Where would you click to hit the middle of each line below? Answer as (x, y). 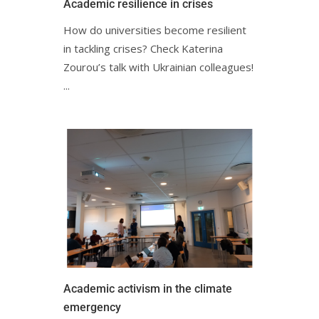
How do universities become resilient (155, 30)
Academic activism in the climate (148, 289)
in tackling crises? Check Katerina (143, 49)
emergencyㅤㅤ (92, 308)
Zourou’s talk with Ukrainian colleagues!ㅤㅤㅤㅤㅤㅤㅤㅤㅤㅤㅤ (158, 67)
